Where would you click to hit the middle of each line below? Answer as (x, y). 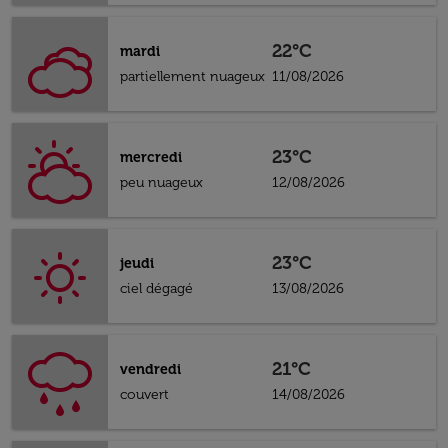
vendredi (150, 369)
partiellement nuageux (192, 76)
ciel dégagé (156, 288)
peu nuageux (161, 182)
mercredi (151, 157)
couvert (144, 394)
